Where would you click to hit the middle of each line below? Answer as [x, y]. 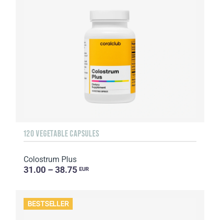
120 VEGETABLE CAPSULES [62, 134]
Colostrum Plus [50, 160]
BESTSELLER [48, 203]
